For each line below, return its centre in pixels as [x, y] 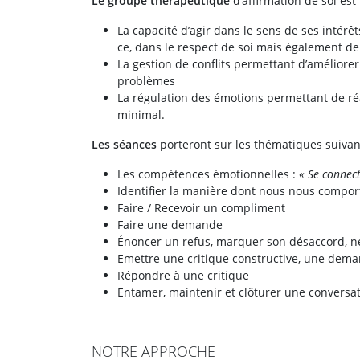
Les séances [124, 144]
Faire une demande [170, 225]
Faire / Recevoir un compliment [201, 208]
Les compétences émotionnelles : [208, 174]
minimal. [141, 115]
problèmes [146, 81]
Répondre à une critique [183, 275]
